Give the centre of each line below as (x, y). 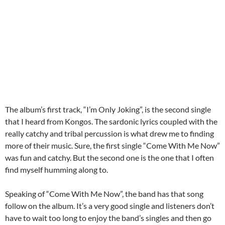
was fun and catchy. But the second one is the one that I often (109, 157)
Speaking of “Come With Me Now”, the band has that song (104, 194)
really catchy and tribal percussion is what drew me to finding (109, 133)
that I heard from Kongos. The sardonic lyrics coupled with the (111, 121)
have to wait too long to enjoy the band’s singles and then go (108, 218)
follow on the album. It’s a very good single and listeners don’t (110, 206)
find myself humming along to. (57, 170)
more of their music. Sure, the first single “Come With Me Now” (113, 145)
